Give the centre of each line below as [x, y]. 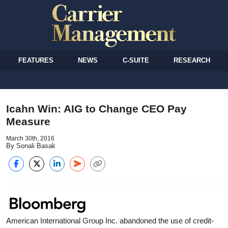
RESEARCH [192, 60]
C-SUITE [136, 60]
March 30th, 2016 [30, 138]
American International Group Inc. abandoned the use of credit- [110, 220]
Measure [28, 121]
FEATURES [36, 60]
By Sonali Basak [31, 146]
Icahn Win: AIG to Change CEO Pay [96, 108]
